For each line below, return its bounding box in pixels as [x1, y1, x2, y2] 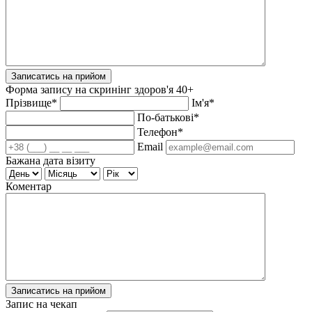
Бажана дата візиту [6, 155, 95, 167]
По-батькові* [137, 111, 199, 124]
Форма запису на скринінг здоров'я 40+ [6, 84, 194, 96]
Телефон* [137, 126, 183, 139]
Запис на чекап [6, 298, 77, 311]
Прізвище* [6, 97, 60, 109]
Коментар [6, 180, 52, 193]
